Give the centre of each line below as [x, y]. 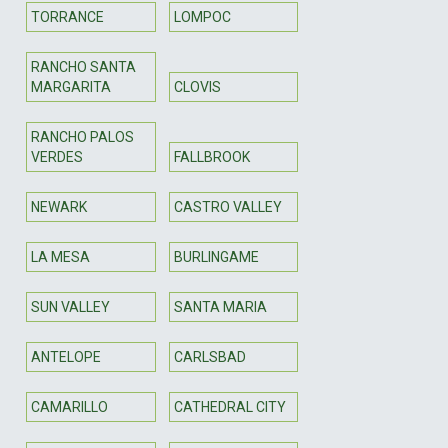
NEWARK [59, 206]
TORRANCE [67, 16]
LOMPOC [202, 16]
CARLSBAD [209, 356]
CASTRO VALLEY [227, 206]
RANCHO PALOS [82, 136]
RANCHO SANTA [83, 66]
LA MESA [60, 256]
